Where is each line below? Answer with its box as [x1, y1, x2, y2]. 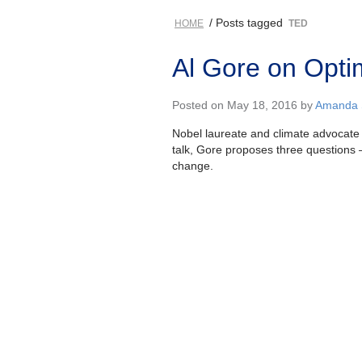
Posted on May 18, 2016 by [172, 98, 315, 112]
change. [172, 158, 213, 172]
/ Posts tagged [206, 15, 286, 29]
